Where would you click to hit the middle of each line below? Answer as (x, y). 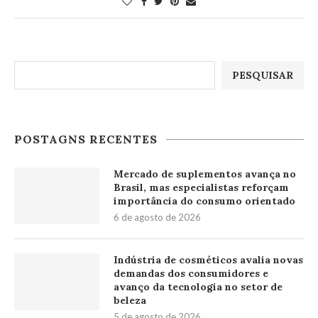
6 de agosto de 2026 (157, 217)
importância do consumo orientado (204, 201)
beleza (130, 300)
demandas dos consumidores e (191, 273)
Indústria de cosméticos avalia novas (208, 260)
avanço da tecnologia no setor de (198, 287)
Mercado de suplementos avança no (205, 174)
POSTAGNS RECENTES (86, 139)
